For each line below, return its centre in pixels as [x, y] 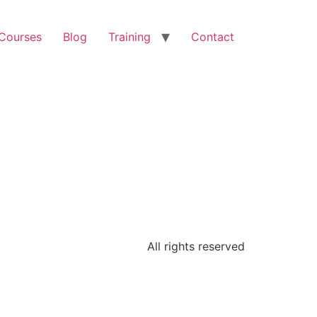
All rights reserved [196, 246]
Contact [213, 37]
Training [129, 37]
